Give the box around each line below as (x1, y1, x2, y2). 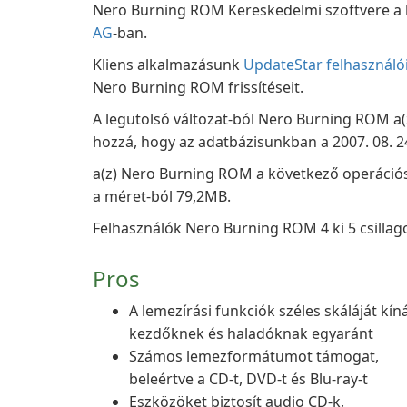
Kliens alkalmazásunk (93, 55, 243, 74)
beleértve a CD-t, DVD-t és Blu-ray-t (129, 369, 368, 389)
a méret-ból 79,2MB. (93, 186, 231, 206)
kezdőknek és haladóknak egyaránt (129, 323, 373, 343)
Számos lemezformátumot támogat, (129, 346, 379, 366)
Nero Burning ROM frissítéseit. (93, 77, 303, 97)
